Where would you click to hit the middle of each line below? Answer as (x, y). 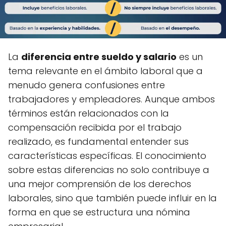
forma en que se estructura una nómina (99, 212)
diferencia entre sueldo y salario (99, 57)
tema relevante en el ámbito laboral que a (105, 71)
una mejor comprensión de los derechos (100, 184)
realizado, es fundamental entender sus (98, 142)
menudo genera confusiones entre (87, 85)
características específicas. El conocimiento (107, 156)
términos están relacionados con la (89, 114)
